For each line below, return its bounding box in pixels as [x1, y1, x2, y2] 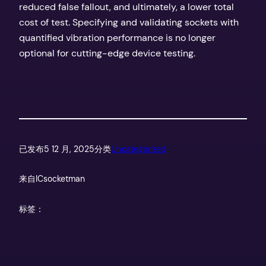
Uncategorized [111, 143, 166, 154]
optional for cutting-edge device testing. [19, 46, 195, 59]
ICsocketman [36, 173, 85, 185]
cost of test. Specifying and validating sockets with [19, 15, 239, 28]
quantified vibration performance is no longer [19, 31, 216, 44]
